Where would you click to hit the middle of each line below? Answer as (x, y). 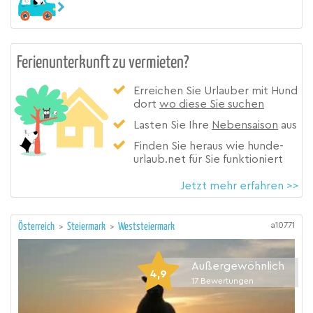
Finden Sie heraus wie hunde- (209, 146)
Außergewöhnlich (238, 266)
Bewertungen (227, 281)
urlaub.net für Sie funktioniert (208, 160)
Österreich (37, 227)
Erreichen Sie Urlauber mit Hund (216, 90)
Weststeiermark (146, 227)
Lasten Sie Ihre (173, 125)
